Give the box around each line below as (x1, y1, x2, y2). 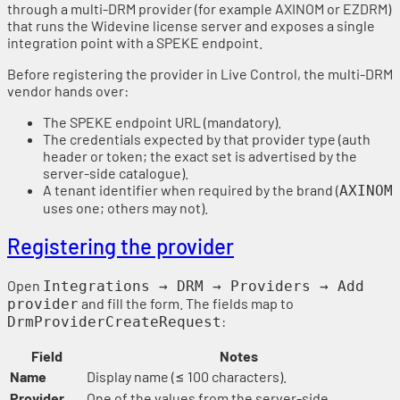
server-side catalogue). (43, 163, 188, 181)
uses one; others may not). (43, 198, 208, 216)
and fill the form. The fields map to (79, 295, 294, 312)
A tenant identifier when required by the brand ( (43, 180, 339, 198)
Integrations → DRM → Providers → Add (43, 278, 364, 296)
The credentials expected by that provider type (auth (43, 129, 371, 147)
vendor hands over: (7, 81, 129, 99)
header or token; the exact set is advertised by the (43, 146, 357, 164)
